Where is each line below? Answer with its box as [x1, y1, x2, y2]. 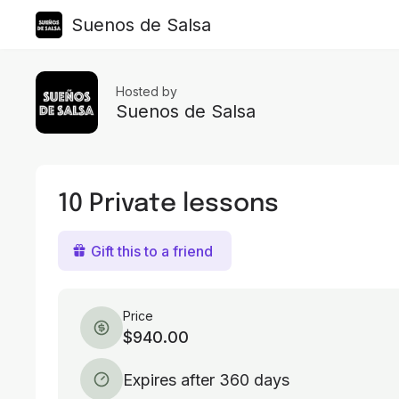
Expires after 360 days [123, 370, 289, 389]
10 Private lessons [58, 187, 279, 217]
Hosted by [116, 84, 177, 99]
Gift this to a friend [91, 241, 213, 260]
